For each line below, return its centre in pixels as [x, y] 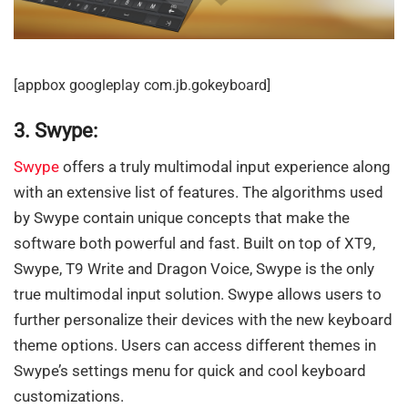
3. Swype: [56, 130]
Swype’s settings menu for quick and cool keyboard [190, 371]
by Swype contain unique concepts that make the [182, 218]
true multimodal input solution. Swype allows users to [198, 295]
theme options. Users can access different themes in [195, 346]
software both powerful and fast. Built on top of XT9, [194, 244]
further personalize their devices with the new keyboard [203, 320]
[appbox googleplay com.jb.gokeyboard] [142, 85]
